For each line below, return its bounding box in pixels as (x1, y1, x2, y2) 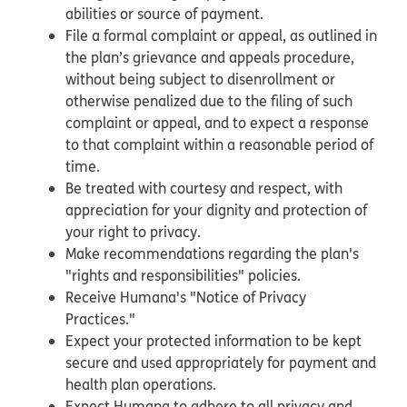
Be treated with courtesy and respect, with (65, 177, 342, 198)
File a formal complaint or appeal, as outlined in (65, 25, 377, 45)
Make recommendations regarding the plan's (65, 243, 359, 263)
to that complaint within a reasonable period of (65, 134, 373, 154)
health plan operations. (65, 373, 220, 394)
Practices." (65, 308, 139, 329)
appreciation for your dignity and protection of (65, 199, 367, 220)
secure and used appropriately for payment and (65, 352, 376, 372)
